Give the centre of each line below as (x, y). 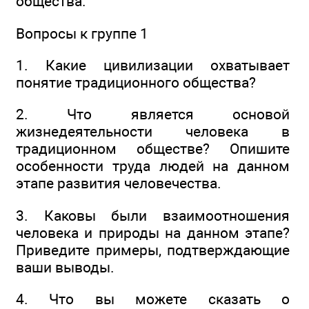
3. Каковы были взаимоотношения (153, 215)
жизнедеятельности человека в (153, 132)
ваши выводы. (65, 267)
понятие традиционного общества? (136, 82)
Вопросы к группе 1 (82, 33)
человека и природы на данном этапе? (153, 232)
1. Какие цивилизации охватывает (153, 65)
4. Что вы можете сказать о (153, 299)
